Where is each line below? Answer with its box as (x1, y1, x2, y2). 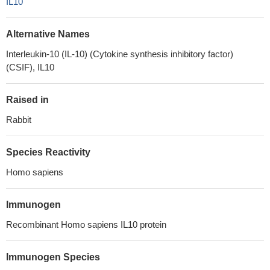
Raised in (6, 95, 49, 105)
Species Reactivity (6, 147, 90, 157)
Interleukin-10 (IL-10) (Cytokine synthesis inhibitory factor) (6, 49, 233, 59)
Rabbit (6, 115, 31, 125)
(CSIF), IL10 (6, 62, 54, 72)
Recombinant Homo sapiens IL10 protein (6, 219, 166, 230)
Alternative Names (6, 29, 90, 39)
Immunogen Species (6, 252, 100, 262)
